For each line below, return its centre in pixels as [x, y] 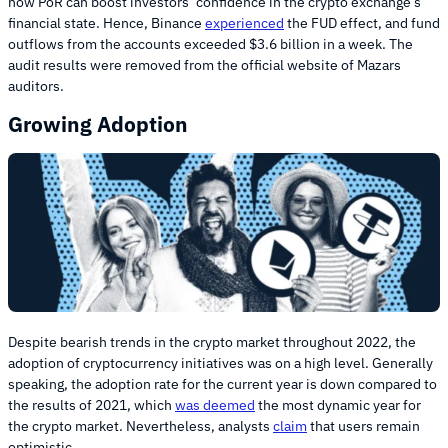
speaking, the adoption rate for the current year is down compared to [222, 384]
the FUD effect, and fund [362, 22]
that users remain [363, 426]
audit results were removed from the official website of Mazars [204, 64]
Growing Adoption [98, 124]
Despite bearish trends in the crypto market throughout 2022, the [212, 342]
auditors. [37, 85]
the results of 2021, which [91, 405]
